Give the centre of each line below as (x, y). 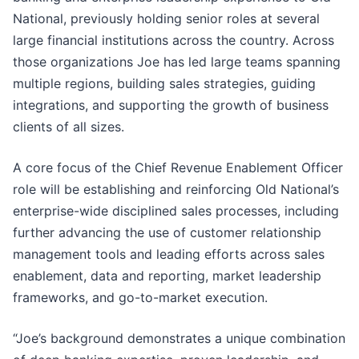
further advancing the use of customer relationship (167, 233)
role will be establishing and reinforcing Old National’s (176, 190)
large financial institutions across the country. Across (173, 40)
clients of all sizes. (69, 127)
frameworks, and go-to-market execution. (140, 298)
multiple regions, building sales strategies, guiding (164, 84)
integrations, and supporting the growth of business (171, 105)
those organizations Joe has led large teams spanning (177, 62)
